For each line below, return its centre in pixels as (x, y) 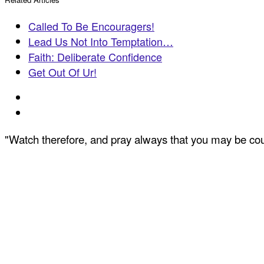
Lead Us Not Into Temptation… (101, 42)
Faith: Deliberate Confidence (95, 57)
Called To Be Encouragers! (91, 26)
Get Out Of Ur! (62, 72)
